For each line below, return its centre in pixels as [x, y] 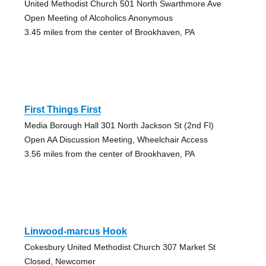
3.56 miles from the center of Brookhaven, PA [109, 153]
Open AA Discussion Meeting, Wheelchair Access [116, 139]
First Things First [62, 109]
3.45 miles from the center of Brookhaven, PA [109, 32]
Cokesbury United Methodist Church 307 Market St [120, 247]
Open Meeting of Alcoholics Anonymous [98, 18]
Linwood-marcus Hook [75, 231]
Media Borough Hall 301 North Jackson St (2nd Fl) [119, 125]
